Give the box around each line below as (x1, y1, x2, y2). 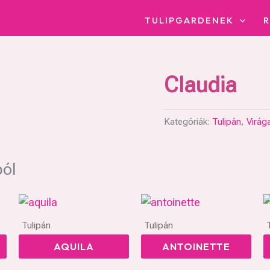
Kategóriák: (164, 116, 212, 128)
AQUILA (53, 240, 94, 253)
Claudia (164, 72, 237, 98)
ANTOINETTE (162, 240, 231, 253)
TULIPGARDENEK (145, 14, 234, 26)
